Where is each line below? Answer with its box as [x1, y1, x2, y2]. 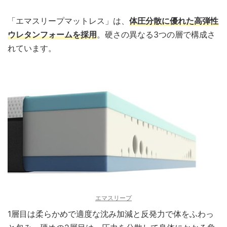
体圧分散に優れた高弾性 [129, 16, 218, 26]
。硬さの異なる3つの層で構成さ [97, 29, 215, 40]
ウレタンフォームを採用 [8, 29, 97, 40]
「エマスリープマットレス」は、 [8, 16, 129, 26]
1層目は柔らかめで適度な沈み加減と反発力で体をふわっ [8, 209, 214, 219]
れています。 [8, 43, 56, 53]
